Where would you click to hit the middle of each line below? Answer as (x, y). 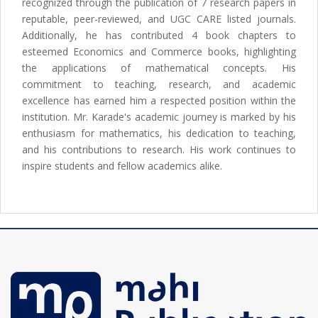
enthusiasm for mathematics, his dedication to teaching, (159, 133)
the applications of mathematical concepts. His (159, 68)
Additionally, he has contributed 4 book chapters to (159, 35)
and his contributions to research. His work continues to (159, 150)
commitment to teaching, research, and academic (159, 84)
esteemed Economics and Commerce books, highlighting (159, 52)
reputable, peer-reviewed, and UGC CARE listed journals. (159, 19)
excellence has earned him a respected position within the (159, 101)
